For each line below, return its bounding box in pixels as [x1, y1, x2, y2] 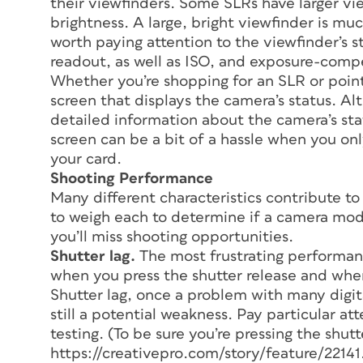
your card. [50, 152, 122, 168]
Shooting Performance [50, 171, 213, 187]
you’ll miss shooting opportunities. [50, 229, 293, 246]
